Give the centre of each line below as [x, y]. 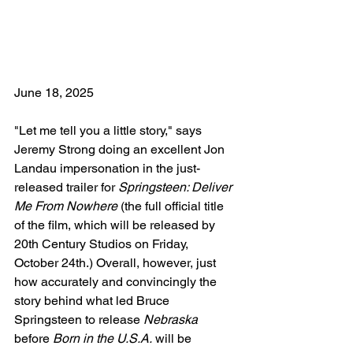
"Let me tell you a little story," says [110, 131]
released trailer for [66, 188]
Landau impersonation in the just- [107, 169]
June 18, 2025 [54, 93]
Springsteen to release [79, 320]
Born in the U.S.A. [102, 339]
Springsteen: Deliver [176, 188]
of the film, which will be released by [116, 225]
